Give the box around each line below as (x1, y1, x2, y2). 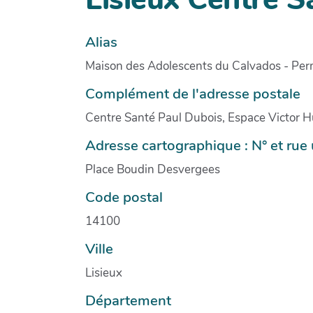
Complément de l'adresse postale (85, 83, 300, 103)
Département (85, 290, 171, 310)
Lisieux (85, 264, 122, 281)
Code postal (85, 187, 163, 207)
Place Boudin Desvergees (85, 161, 220, 177)
